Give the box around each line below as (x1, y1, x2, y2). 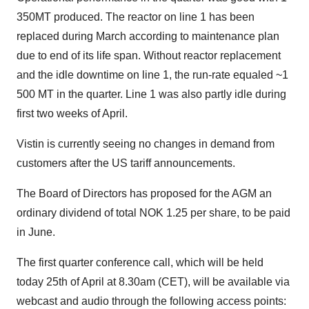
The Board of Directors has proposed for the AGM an (17, 188, 272, 200)
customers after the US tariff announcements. (17, 157, 235, 170)
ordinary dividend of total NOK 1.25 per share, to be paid (17, 207, 290, 219)
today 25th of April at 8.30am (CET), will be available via (17, 276, 290, 288)
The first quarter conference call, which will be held (17, 257, 263, 269)
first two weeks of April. (17, 108, 128, 120)
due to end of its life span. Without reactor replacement (17, 50, 281, 62)
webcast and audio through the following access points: (17, 295, 286, 308)
